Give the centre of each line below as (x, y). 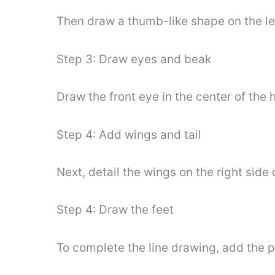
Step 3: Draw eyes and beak (134, 59)
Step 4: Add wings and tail (129, 134)
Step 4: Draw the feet (115, 210)
